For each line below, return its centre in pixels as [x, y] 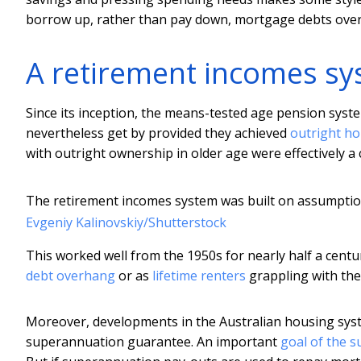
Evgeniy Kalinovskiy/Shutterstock [126, 222]
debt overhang [71, 275]
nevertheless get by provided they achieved [158, 133]
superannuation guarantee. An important [153, 341]
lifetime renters [199, 275]
